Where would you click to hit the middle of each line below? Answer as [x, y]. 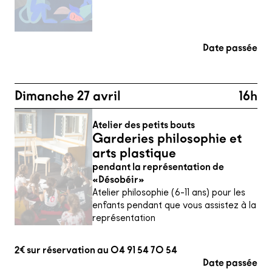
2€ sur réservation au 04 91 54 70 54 [96, 250]
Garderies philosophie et [167, 138]
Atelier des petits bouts [144, 125]
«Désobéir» [118, 179]
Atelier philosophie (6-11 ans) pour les [169, 192]
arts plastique [134, 153]
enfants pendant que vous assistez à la [174, 205]
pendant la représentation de [158, 167]
